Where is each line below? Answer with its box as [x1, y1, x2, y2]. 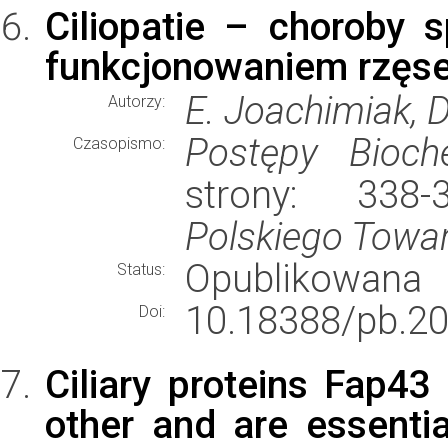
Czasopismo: [73, 134, 165, 153]
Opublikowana [185, 256, 422, 301]
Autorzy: [108, 92, 165, 111]
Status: [117, 260, 165, 279]
